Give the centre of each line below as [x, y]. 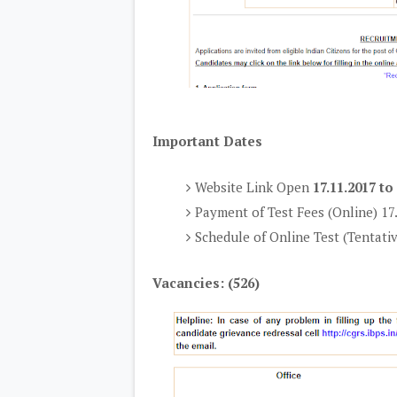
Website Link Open [253, 187]
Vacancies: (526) [206, 283]
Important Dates [207, 141]
